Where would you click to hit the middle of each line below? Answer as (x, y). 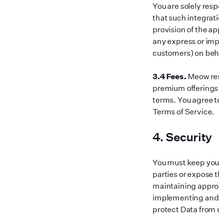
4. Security (183, 137)
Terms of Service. (184, 111)
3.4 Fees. (170, 76)
